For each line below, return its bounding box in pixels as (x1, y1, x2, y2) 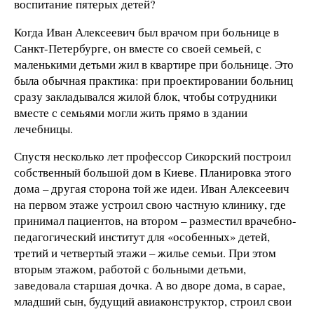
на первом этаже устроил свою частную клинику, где (14, 196, 286, 213)
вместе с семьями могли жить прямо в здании (14, 104, 247, 121)
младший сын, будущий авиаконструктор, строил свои (14, 293, 292, 310)
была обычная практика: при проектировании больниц (14, 71, 293, 88)
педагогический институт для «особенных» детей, (14, 228, 270, 245)
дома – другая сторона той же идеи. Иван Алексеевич (14, 180, 289, 197)
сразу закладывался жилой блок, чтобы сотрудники (14, 88, 277, 104)
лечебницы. (14, 120, 73, 137)
